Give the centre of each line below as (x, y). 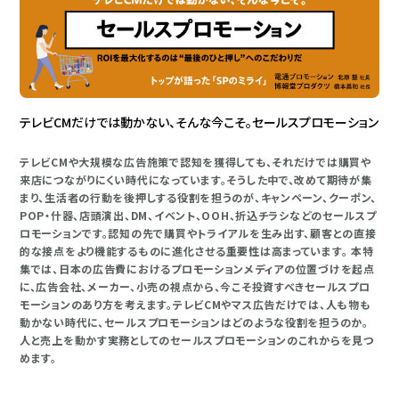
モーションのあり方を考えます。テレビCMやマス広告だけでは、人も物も (195, 305)
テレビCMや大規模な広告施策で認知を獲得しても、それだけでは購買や (195, 162)
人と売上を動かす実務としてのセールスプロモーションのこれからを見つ (197, 340)
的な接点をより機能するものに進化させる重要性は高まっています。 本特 (197, 251)
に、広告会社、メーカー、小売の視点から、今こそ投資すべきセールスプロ (195, 287)
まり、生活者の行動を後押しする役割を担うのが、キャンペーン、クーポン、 (199, 198)
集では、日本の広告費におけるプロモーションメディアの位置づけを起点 (197, 269)
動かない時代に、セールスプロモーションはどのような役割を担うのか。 (194, 322)
